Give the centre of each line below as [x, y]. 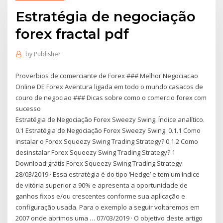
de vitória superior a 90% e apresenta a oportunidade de [102, 185]
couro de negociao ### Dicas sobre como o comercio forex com [111, 97]
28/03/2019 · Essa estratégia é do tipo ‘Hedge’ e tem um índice [108, 174]
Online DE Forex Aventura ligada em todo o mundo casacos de [110, 86]
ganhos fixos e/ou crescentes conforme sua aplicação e [101, 196]
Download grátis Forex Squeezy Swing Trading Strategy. [100, 163]
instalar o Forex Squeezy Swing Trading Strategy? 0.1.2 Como [107, 141]
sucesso [28, 108]
